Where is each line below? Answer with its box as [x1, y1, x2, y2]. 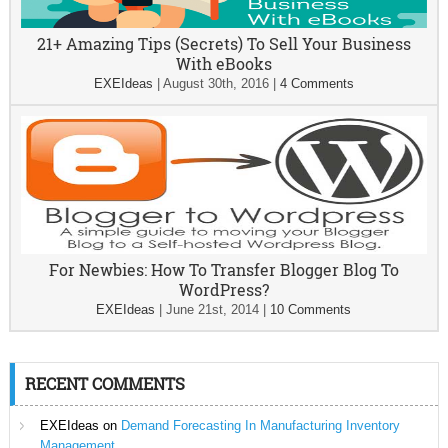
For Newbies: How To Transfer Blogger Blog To [48, 259, 399, 280]
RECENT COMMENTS [24, 373, 185, 394]
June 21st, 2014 [166, 302, 260, 317]
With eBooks [175, 53, 272, 74]
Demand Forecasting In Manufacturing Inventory [120, 418, 400, 433]
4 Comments [279, 76, 354, 91]
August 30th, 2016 [162, 76, 269, 91]
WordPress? [178, 279, 269, 300]
